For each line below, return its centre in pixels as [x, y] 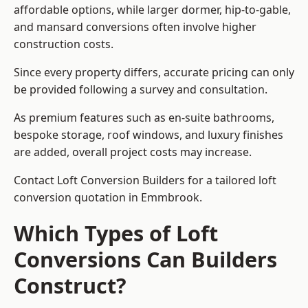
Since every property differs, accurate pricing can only [154, 73]
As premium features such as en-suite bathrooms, [144, 118]
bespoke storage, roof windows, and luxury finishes [148, 135]
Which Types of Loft [116, 233]
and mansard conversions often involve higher [135, 27]
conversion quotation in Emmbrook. [108, 198]
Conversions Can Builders [145, 260]
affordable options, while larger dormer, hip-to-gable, [152, 10]
